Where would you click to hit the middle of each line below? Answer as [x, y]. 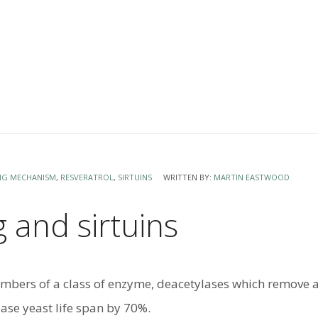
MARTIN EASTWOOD [252, 177]
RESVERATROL [87, 177]
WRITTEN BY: [188, 177]
